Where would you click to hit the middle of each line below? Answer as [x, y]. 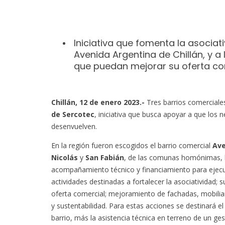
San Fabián [105, 158]
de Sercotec [73, 115]
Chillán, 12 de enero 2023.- [98, 102]
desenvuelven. [74, 127]
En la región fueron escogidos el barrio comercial [132, 146]
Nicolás [65, 158]
